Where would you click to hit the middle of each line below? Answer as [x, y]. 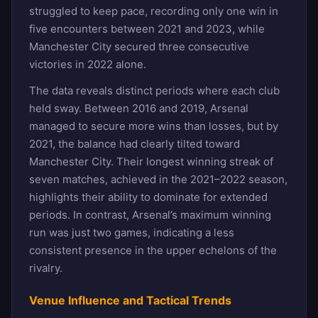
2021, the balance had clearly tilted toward [135, 143]
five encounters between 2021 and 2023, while [147, 28]
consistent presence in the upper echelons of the [153, 250]
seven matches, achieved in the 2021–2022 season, [158, 179]
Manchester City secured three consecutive [139, 46]
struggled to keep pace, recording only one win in [154, 11]
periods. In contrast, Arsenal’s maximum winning [150, 214]
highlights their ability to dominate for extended [148, 197]
